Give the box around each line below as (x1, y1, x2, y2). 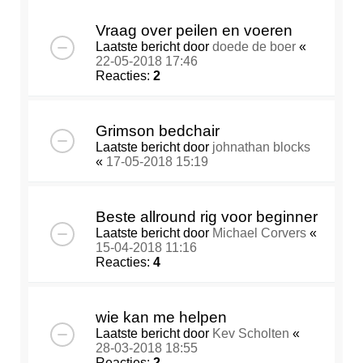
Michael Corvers (212, 226, 306, 241)
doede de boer (212, 40, 296, 54)
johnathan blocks (212, 140, 310, 155)
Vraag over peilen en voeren (96, 22, 293, 40)
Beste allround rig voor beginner (96, 208, 318, 226)
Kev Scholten (212, 327, 289, 341)
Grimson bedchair (96, 122, 220, 140)
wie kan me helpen (96, 309, 227, 327)
